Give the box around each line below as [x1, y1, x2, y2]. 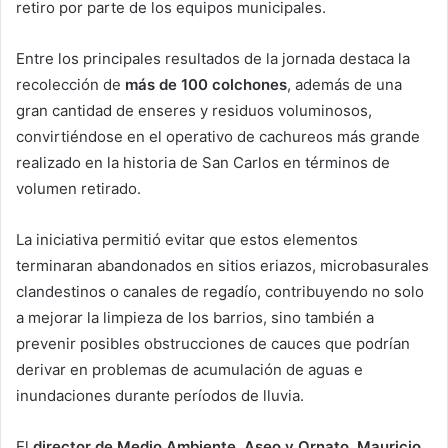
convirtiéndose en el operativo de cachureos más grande [16, 126, 420, 146]
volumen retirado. [16, 178, 141, 198]
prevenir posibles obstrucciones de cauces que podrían [16, 333, 410, 353]
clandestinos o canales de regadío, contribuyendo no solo [16, 281, 424, 301]
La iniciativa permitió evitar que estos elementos [16, 229, 358, 249]
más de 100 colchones [125, 74, 287, 94]
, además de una [287, 74, 402, 94]
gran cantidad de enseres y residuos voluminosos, [16, 100, 372, 120]
